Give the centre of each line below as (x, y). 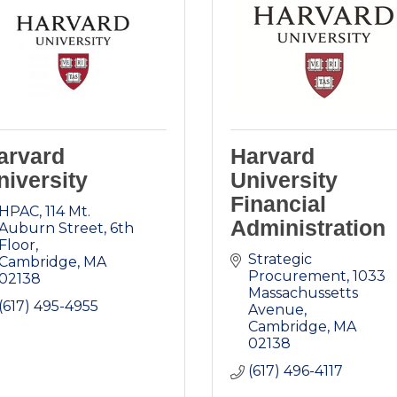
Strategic (280, 260)
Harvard (272, 156)
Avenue (276, 310)
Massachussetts (303, 293)
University (284, 180)
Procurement (297, 276)
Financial (278, 204)
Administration (308, 228)
